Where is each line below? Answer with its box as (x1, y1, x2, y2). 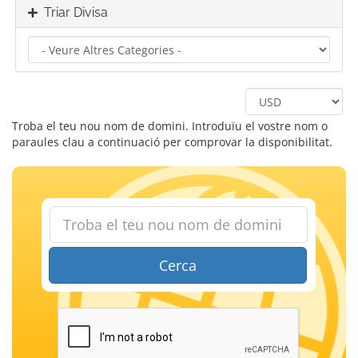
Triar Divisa (38, 5, 108, 20)
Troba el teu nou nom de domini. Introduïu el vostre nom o (12, 118, 328, 133)
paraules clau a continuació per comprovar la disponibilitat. (12, 134, 332, 149)
